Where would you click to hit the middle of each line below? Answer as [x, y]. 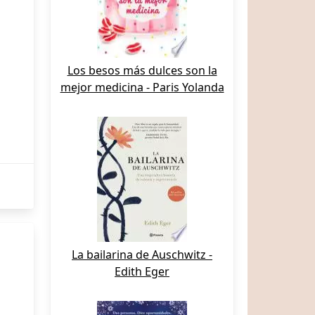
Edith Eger [142, 271]
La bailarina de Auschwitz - [142, 255]
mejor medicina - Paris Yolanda [142, 87]
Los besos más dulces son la [142, 70]
